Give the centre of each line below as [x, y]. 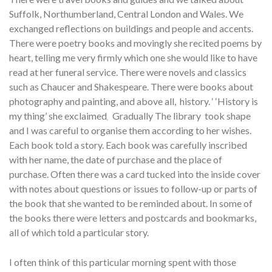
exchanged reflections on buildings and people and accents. [131, 29]
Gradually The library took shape [182, 116]
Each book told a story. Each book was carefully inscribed [128, 145]
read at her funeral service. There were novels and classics [128, 72]
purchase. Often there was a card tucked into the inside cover [135, 174]
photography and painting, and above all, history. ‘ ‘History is [134, 101]
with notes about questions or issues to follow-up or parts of [133, 189]
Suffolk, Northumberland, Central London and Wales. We [126, 14]
